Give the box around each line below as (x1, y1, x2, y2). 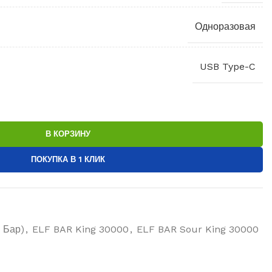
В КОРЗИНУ (46, 129, 90, 138)
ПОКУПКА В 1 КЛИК (31, 154, 105, 164)
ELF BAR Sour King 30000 (137, 223, 259, 235)
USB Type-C (200, 60, 256, 72)
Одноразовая (195, 20, 256, 32)
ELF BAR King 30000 (32, 223, 129, 235)
